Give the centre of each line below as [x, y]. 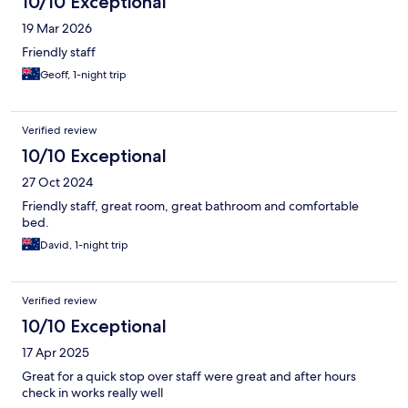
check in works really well [92, 393]
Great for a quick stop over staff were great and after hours [189, 377]
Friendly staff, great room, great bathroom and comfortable [190, 206]
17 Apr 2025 [56, 353]
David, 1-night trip [84, 245]
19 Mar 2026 [57, 29]
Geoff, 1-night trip [83, 75]
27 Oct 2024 [57, 183]
